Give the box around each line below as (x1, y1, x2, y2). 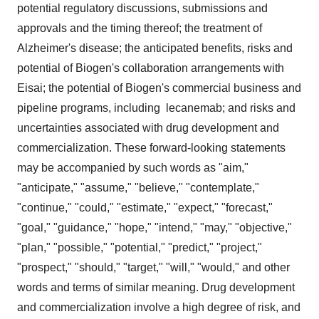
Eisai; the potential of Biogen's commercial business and (17, 81, 301, 94)
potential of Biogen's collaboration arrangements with (17, 61, 284, 74)
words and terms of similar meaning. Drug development (17, 281, 295, 293)
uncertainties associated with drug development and (17, 121, 279, 134)
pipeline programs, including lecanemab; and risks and (17, 101, 296, 114)
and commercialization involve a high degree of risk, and (17, 300, 300, 313)
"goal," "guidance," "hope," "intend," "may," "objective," (17, 221, 292, 234)
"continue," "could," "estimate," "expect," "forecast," (17, 201, 273, 214)
